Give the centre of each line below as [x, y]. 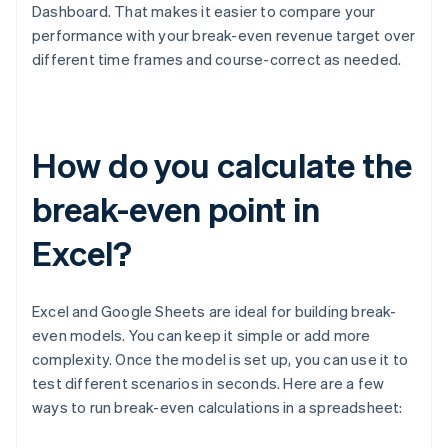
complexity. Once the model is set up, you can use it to [220, 359]
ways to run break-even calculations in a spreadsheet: [217, 407]
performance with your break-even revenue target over [224, 35]
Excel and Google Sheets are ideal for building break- [214, 311]
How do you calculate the [222, 165]
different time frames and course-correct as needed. [217, 59]
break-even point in [176, 209]
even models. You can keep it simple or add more [201, 335]
